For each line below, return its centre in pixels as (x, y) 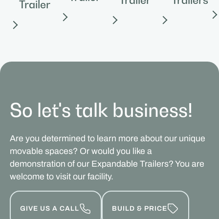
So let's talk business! (101, 110)
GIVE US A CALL (50, 209)
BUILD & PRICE (140, 209)
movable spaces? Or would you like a (81, 151)
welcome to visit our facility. (61, 176)
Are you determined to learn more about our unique (107, 138)
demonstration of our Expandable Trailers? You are (107, 164)
